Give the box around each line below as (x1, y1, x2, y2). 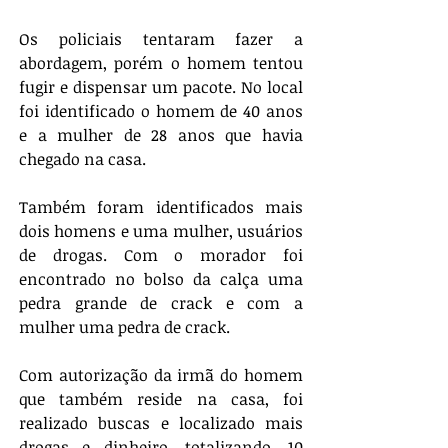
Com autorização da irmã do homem (19, 364, 303, 387)
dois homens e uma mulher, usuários (19, 220, 303, 243)
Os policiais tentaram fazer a (19, 28, 303, 51)
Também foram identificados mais (19, 196, 303, 219)
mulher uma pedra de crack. (19, 316, 234, 339)
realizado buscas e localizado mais (19, 412, 303, 435)
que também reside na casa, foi (19, 388, 303, 411)
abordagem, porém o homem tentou (19, 52, 303, 75)
